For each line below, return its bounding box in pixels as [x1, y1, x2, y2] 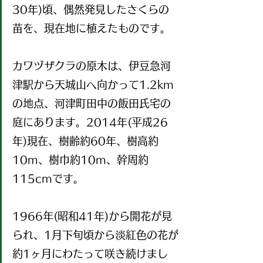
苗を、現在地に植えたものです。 [12, 23, 171, 34]
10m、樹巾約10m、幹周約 [12, 154, 149, 166]
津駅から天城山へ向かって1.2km [12, 79, 174, 90]
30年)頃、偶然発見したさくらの [12, 4, 169, 15]
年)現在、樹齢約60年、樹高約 [12, 136, 159, 147]
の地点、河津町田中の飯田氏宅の [12, 98, 171, 109]
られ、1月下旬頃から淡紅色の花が [12, 230, 178, 241]
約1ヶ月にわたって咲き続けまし [12, 248, 168, 259]
